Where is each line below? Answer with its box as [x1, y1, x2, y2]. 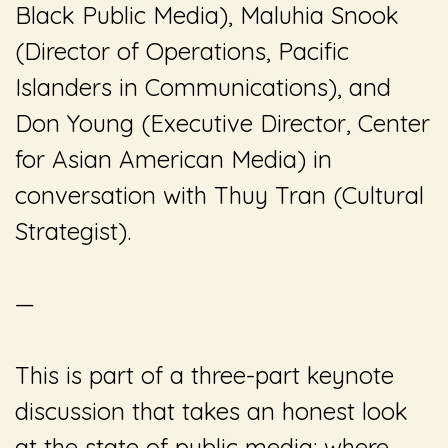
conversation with [15, 179, 214, 210]
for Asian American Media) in [15, 143, 332, 174]
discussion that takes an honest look [15, 395, 408, 426]
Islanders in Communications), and [15, 71, 391, 102]
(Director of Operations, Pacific [15, 35, 349, 66]
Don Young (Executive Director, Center [15, 107, 430, 138]
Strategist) [15, 215, 127, 246]
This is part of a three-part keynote [15, 359, 394, 390]
